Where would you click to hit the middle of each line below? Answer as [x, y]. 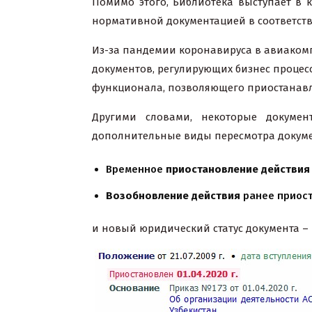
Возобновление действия [173, 196]
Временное [136, 169]
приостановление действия [238, 169]
